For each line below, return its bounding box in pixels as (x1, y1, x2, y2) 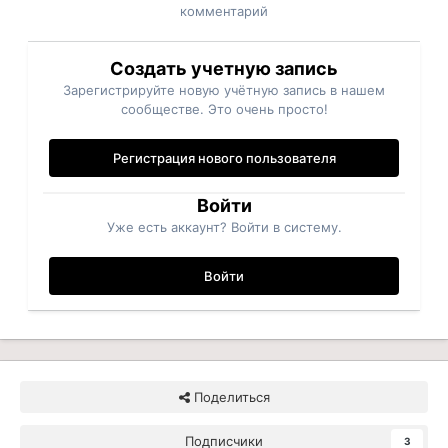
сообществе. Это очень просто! (120, 100, 328, 117)
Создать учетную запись (110, 57, 338, 79)
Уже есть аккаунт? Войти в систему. (106, 218, 342, 235)
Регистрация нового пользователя (112, 149, 336, 166)
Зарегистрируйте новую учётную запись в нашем (63, 81, 385, 98)
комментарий (180, 2, 268, 19)
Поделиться (189, 388, 270, 405)
